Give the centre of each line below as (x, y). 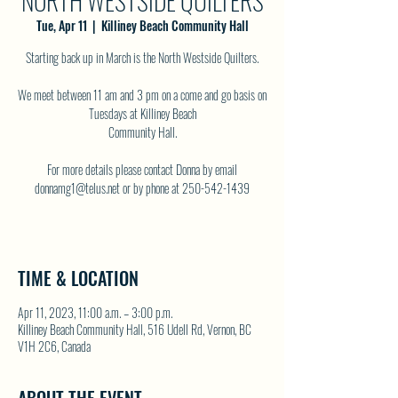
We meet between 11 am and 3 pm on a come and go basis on (142, 95)
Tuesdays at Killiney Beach (142, 113)
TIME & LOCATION (78, 278)
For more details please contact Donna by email (142, 169)
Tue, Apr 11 (61, 25)
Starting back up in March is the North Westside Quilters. (142, 57)
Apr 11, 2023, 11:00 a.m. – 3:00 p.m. (95, 312)
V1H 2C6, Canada (54, 346)
